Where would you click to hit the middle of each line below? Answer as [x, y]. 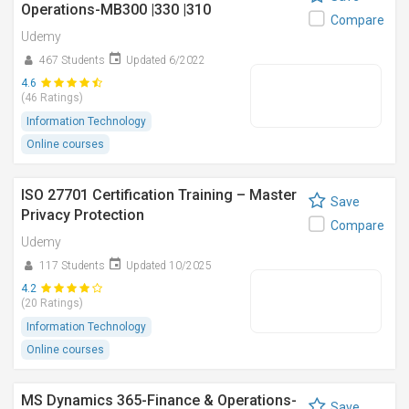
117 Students [72, 266]
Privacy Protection [83, 215]
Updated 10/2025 [169, 266]
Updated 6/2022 [166, 60]
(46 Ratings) [52, 98]
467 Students [72, 60]
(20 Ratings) [52, 303]
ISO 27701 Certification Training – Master [159, 195]
